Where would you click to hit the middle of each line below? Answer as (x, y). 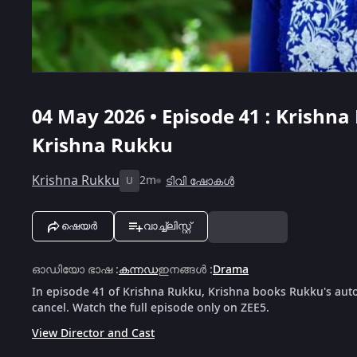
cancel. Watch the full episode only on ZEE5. (151, 308)
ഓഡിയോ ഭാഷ (72, 269)
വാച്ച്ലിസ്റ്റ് (167, 226)
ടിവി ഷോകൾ (200, 181)
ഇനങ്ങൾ (182, 269)
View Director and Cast (93, 333)
